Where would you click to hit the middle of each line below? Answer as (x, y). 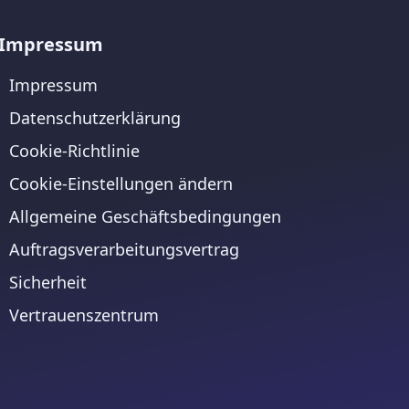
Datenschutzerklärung (95, 118)
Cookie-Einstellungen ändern (121, 184)
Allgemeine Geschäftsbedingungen (145, 217)
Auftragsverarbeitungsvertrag (124, 250)
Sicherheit (48, 283)
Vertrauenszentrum (84, 315)
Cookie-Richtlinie (74, 151)
